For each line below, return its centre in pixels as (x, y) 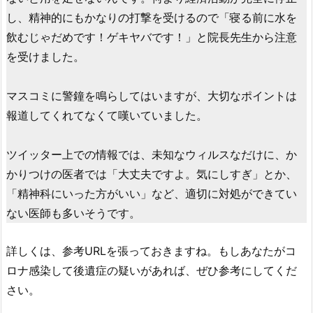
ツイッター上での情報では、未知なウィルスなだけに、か (152, 155)
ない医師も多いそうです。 (73, 213)
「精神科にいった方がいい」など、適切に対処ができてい (152, 194)
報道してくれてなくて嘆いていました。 (107, 116)
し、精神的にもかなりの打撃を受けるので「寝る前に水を (152, 18)
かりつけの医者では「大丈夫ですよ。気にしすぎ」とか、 (152, 174)
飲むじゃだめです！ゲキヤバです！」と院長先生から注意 (152, 37)
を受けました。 (45, 57)
